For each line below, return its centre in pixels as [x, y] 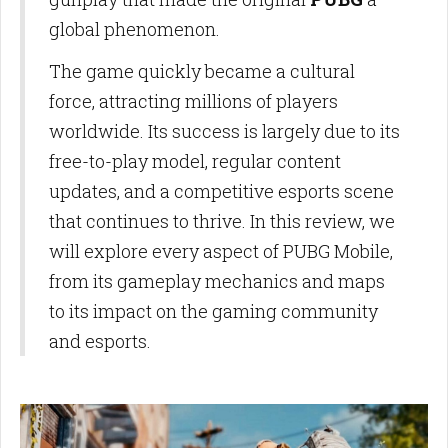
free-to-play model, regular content [195, 160]
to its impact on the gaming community [213, 310]
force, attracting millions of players [193, 100]
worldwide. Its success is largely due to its [224, 130]
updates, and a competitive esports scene [221, 190]
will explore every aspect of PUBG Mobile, [221, 250]
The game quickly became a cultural [202, 70]
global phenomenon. [134, 28]
